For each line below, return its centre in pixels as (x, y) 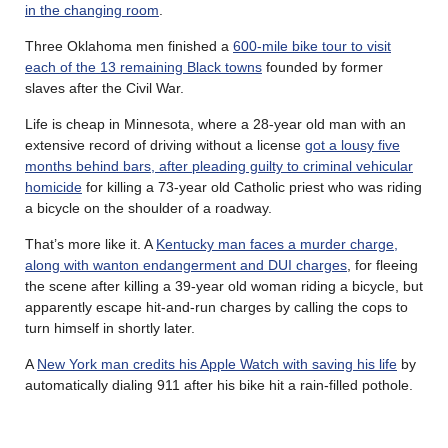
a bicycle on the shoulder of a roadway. (148, 207)
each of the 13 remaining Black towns (143, 66)
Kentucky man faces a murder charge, (277, 243)
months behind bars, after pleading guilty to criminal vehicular (219, 165)
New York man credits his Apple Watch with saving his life (217, 363)
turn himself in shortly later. (110, 327)
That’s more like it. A (90, 243)
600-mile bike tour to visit (312, 45)
